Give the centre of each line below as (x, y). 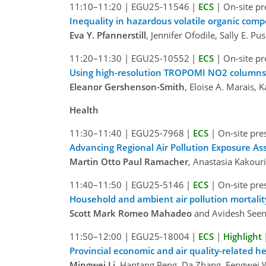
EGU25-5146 (157, 184)
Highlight (242, 236)
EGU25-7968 (157, 133)
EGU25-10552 (160, 58)
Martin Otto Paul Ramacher (129, 161)
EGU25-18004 (160, 236)
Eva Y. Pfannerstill (108, 35)
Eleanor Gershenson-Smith (127, 86)
